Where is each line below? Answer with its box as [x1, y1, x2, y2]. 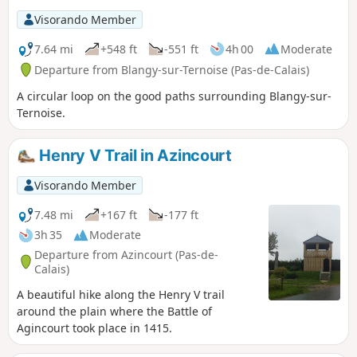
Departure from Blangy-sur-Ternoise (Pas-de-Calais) [34, 61, 309, 77]
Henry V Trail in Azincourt [35, 146, 232, 166]
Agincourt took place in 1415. [17, 320, 172, 336]
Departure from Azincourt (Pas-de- [34, 246, 218, 262]
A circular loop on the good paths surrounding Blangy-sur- [17, 88, 331, 104]
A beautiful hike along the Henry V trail [17, 287, 225, 303]
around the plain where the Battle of [17, 304, 212, 320]
